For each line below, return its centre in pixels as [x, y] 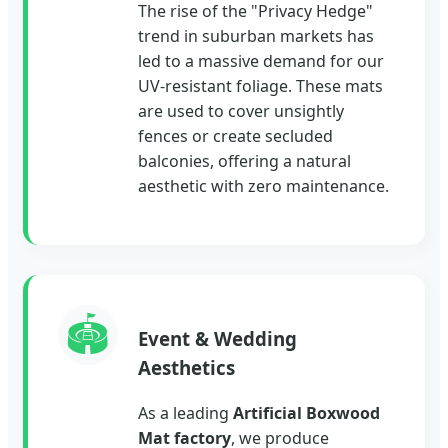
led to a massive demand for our [261, 61]
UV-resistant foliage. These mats [260, 86]
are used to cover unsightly [241, 111]
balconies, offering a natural [244, 161]
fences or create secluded [235, 136]
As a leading [185, 412]
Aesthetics [186, 367]
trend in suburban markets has [256, 36]
